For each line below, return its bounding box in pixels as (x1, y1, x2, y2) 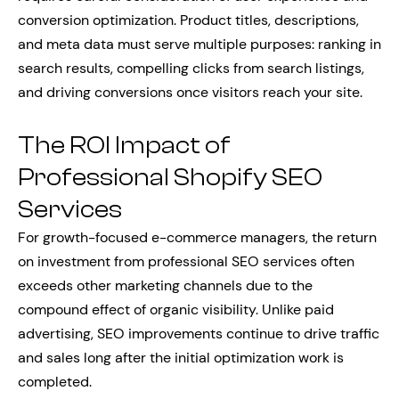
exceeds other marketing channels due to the (18, 276, 313, 295)
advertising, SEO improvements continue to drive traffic (18, 324, 379, 343)
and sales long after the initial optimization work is (18, 348, 344, 367)
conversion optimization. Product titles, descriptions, (18, 11, 359, 29)
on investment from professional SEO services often (18, 252, 354, 271)
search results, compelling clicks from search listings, (18, 59, 364, 77)
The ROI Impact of (18, 131, 231, 159)
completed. (18, 372, 92, 391)
